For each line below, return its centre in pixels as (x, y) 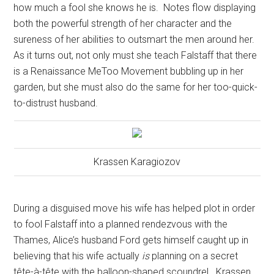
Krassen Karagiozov (137, 162)
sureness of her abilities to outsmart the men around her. (134, 40)
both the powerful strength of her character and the (123, 24)
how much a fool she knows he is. (86, 8)
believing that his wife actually (78, 256)
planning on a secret (195, 256)
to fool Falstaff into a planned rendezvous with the (121, 224)
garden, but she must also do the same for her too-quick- (136, 87)
